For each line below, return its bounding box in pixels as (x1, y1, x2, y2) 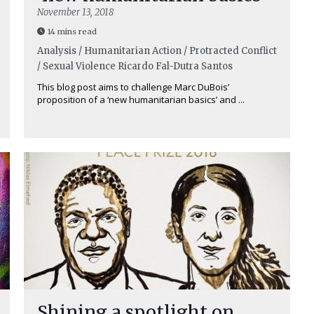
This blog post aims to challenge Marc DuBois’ (37, 81, 229, 93)
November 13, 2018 (37, 6, 114, 18)
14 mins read (48, 27, 97, 36)
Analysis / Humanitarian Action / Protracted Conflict (37, 45, 277, 57)
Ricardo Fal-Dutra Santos (118, 60, 233, 72)
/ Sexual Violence (37, 60, 116, 72)
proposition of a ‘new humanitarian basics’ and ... (37, 93, 245, 106)
